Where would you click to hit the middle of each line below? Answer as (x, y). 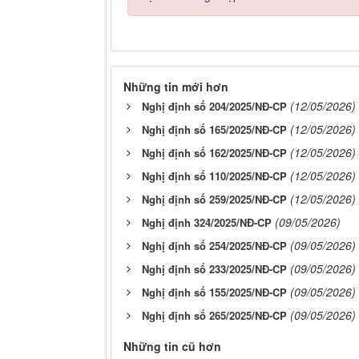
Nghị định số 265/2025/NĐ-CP (214, 316)
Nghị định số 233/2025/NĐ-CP (214, 269)
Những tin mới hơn (176, 87)
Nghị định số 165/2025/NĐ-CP (214, 130)
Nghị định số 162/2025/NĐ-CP (214, 153)
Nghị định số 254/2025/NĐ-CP (214, 246)
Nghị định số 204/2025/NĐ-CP (214, 107)
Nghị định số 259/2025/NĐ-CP (214, 200)
